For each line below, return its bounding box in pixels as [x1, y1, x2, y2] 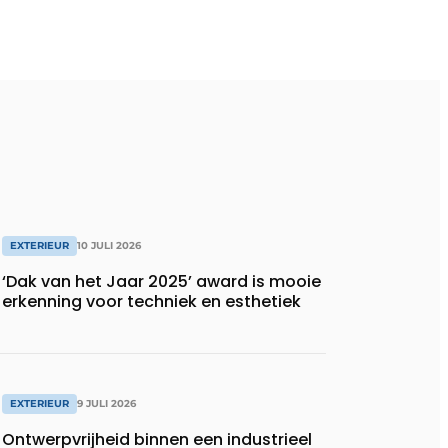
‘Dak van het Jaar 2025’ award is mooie [2, 270, 321, 294]
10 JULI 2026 [77, 239, 141, 253]
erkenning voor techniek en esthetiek [2, 290, 301, 314]
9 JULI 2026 [77, 397, 136, 411]
